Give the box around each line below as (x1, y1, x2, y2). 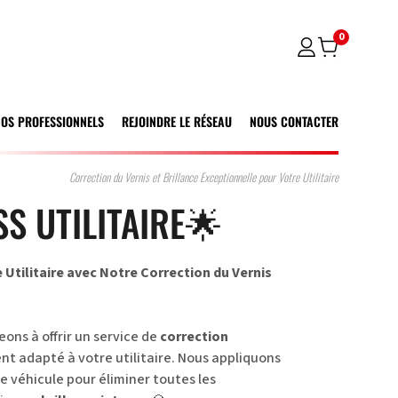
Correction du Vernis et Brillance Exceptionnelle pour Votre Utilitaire (68, 168, 338, 186)
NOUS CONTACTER (249, 111, 338, 131)
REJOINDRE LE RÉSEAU (121, 111, 232, 131)
